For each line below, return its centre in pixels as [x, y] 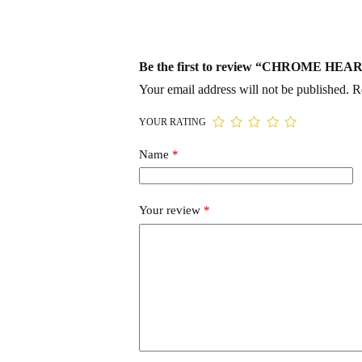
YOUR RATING [172, 122]
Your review [171, 210]
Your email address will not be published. [244, 89]
